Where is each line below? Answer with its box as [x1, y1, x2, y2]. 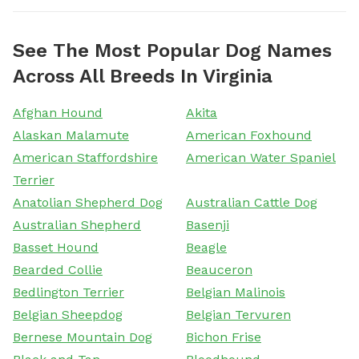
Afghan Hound [13, 104, 103, 120]
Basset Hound [13, 239, 99, 255]
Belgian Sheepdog [13, 306, 123, 322]
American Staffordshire [13, 149, 158, 165]
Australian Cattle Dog [186, 194, 317, 210]
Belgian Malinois [186, 284, 285, 300]
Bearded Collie [13, 261, 103, 277]
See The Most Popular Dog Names [13, 38, 332, 62]
